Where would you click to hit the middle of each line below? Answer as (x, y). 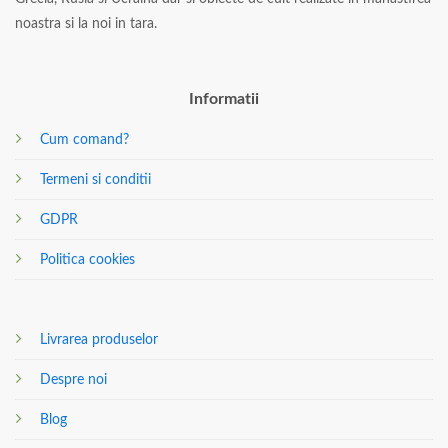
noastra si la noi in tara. (86, 23)
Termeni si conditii (95, 179)
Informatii (224, 98)
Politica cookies (87, 259)
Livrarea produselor (98, 340)
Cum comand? (84, 139)
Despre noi (73, 380)
